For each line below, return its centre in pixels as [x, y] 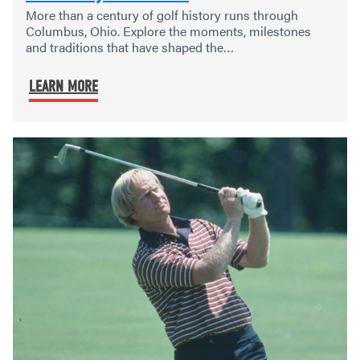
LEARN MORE [63, 87]
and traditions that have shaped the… [130, 47]
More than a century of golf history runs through [162, 15]
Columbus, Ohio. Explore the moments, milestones [168, 31]
